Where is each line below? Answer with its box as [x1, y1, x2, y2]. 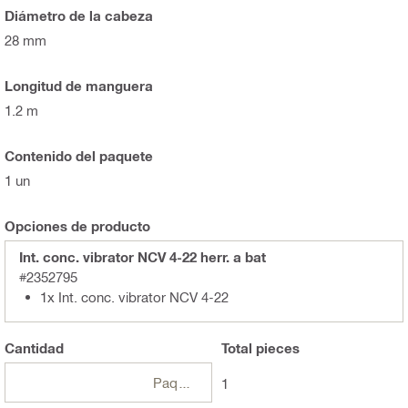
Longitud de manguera [5, 77, 153, 95]
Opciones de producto [5, 218, 150, 235]
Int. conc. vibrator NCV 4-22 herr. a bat [19, 249, 266, 266]
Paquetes [177, 374, 191, 392]
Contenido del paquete [5, 148, 153, 165]
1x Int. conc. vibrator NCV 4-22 [40, 289, 229, 306]
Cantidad [5, 340, 64, 357]
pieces [251, 340, 300, 357]
